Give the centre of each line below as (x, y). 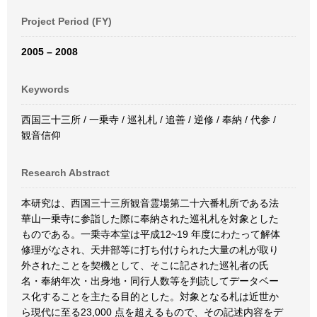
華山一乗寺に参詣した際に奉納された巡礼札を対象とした (150, 219)
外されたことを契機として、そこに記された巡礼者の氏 (145, 265)
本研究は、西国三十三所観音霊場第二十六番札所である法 (150, 203)
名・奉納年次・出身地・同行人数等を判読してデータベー (150, 281)
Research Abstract (65, 173)
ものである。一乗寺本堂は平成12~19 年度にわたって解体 (151, 234)
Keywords (45, 89)
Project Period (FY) (67, 21)
